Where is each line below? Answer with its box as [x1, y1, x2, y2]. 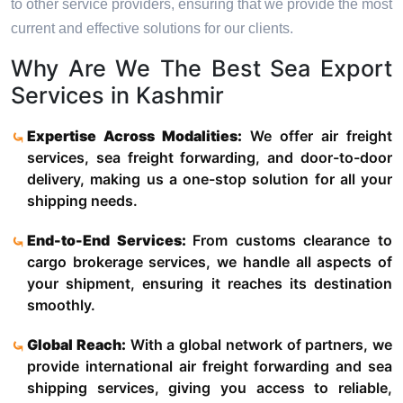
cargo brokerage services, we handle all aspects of [27, 253, 392, 272]
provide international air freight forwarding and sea [27, 357, 392, 376]
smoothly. [27, 296, 95, 315]
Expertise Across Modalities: [27, 127, 250, 146]
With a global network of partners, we [125, 336, 392, 354]
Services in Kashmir [11, 82, 224, 110]
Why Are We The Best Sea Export [11, 55, 392, 83]
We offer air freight [249, 127, 392, 146]
